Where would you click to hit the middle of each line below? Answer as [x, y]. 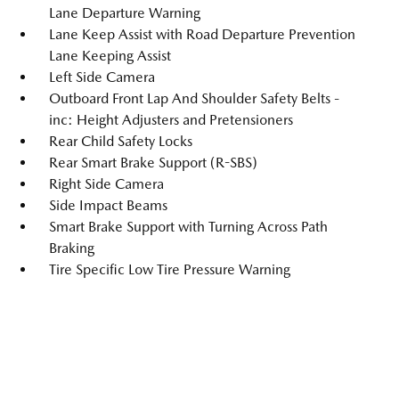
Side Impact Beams [108, 205]
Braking [72, 248]
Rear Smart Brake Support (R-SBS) [153, 163]
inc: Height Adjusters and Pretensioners [171, 120]
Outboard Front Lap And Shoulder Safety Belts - [194, 98]
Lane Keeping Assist [110, 56]
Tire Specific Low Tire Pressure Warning [170, 269]
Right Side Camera [106, 184]
